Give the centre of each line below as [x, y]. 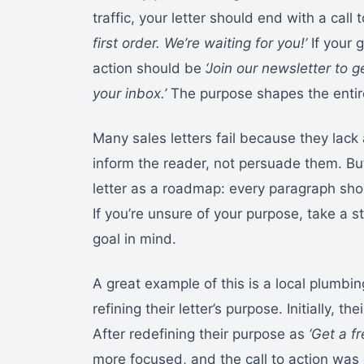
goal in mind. [134, 238]
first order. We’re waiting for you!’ [200, 43]
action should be [149, 68]
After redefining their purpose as [201, 334]
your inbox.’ [130, 93]
